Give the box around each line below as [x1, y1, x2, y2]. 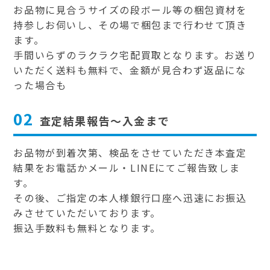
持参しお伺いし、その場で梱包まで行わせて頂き [13, 17, 247, 33]
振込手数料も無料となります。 [13, 221, 161, 236]
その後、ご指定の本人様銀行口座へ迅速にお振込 [13, 190, 247, 206]
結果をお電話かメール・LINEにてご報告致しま [13, 160, 240, 175]
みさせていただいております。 [13, 206, 161, 221]
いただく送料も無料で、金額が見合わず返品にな [13, 63, 246, 78]
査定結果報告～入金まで [39, 113, 170, 129]
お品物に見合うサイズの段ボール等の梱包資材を [13, 2, 247, 17]
